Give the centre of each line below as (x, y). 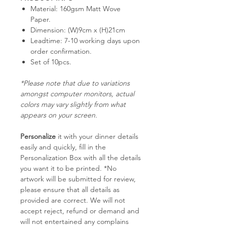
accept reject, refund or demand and (80, 211)
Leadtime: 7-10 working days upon (85, 40)
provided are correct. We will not (73, 200)
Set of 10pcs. (51, 62)
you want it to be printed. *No (68, 168)
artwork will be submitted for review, (78, 179)
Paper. (41, 19)
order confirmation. (61, 51)
